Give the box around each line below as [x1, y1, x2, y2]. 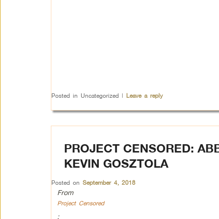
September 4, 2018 [82, 179, 135, 186]
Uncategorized [77, 92, 122, 99]
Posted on [51, 179, 83, 186]
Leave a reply [126, 92, 163, 99]
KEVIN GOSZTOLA [64, 156, 168, 171]
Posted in [51, 92, 78, 99]
